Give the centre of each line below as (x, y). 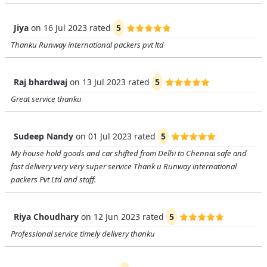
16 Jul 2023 (65, 28)
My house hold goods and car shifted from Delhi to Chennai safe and (129, 153)
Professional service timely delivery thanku (83, 234)
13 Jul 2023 (104, 82)
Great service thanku (46, 99)
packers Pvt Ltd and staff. (53, 179)
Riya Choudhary (47, 217)
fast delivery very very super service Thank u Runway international (124, 166)
